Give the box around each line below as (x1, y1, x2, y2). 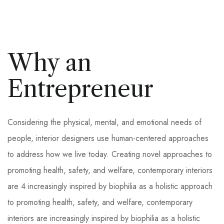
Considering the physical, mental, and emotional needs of (7, 116, 201, 128)
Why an (7, 48, 91, 77)
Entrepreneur (7, 74, 153, 103)
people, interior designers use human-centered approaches (7, 132, 208, 144)
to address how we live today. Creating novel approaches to (7, 148, 212, 160)
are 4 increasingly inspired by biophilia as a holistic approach (7, 180, 212, 192)
